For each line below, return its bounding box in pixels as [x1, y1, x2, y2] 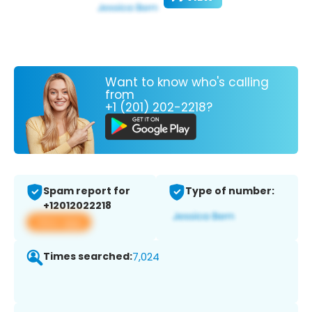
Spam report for [43, 184, 130, 198]
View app [35, 214, 83, 230]
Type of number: [185, 184, 274, 198]
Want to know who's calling [105, 73, 269, 91]
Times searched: [43, 249, 132, 264]
